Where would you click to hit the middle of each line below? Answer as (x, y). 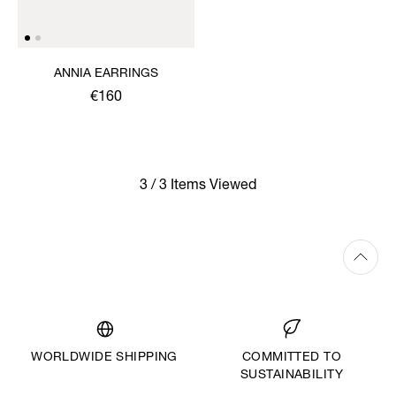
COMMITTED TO (292, 358)
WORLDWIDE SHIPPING (104, 358)
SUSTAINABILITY (292, 376)
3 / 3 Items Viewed (198, 186)
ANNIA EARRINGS (106, 74)
